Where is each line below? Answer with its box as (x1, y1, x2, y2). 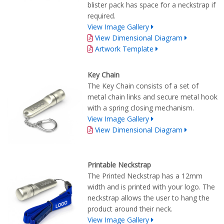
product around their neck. (87, 204, 172, 214)
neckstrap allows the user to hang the (87, 193, 209, 203)
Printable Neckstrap (87, 160, 151, 170)
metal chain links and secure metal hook (87, 92, 217, 102)
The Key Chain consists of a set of (87, 81, 198, 91)
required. (87, 11, 115, 21)
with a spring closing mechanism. (87, 103, 194, 113)
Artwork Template (95, 44, 153, 54)
